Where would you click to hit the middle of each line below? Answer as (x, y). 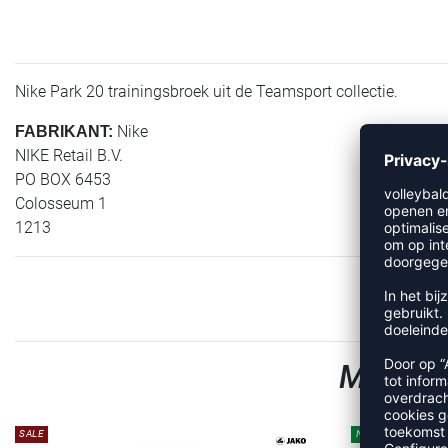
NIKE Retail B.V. (69, 155)
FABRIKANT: (64, 131)
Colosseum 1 (61, 203)
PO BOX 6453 (63, 179)
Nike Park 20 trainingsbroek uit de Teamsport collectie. (206, 91)
